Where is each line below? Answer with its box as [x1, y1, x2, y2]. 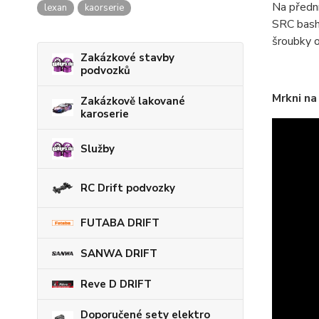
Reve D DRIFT [80, 277, 152, 291]
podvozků [80, 63, 130, 78]
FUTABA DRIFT [80, 216, 159, 230]
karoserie [80, 107, 129, 121]
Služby [80, 142, 115, 156]
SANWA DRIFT [80, 246, 157, 261]
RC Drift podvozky [80, 181, 175, 195]
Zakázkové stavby [80, 51, 174, 65]
